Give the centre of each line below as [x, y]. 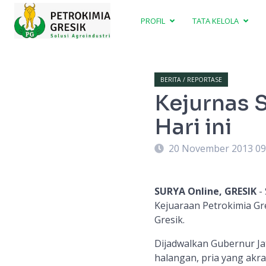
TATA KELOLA [217, 20]
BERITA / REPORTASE [191, 80]
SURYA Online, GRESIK [205, 191]
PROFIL [154, 20]
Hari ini [193, 127]
